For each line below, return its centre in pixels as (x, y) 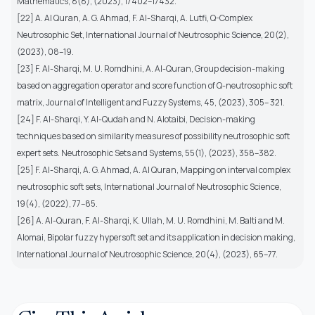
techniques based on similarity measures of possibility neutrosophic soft (153, 136)
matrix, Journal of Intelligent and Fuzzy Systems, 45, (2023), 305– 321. (151, 102)
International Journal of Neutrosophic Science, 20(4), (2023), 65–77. (147, 254)
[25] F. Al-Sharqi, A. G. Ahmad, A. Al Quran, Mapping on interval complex (154, 169)
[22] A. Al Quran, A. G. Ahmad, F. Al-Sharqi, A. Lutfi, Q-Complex (135, 18)
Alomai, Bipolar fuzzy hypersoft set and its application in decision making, (156, 237)
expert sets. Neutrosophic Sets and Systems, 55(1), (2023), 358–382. (147, 153)
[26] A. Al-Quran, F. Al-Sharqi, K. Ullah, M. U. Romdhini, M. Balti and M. (151, 220)
